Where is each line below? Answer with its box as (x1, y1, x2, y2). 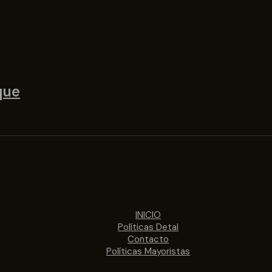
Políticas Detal (118, 220, 178, 233)
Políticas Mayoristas (106, 245, 190, 257)
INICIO (135, 208, 161, 221)
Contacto (127, 233, 169, 245)
